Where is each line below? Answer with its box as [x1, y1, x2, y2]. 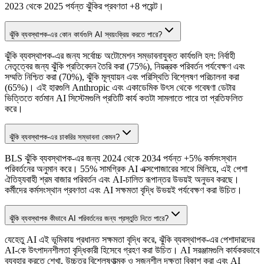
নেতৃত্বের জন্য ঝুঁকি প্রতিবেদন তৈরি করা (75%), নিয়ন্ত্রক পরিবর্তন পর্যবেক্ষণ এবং [5, 61, 245, 72]
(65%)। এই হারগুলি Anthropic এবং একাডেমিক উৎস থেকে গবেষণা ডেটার [5, 82, 235, 93]
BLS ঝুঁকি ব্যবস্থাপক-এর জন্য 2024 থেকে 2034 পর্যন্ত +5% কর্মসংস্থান [5, 153, 236, 164]
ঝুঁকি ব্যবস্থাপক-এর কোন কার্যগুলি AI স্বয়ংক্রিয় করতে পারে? [9, 30, 162, 39]
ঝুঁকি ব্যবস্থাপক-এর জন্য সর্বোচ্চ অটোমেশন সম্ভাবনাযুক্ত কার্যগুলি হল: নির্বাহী [5, 51, 235, 61]
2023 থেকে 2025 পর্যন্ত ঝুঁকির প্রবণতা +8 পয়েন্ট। [5, 1, 164, 12]
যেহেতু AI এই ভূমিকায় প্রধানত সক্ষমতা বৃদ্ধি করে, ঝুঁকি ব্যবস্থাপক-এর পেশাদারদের [5, 235, 255, 245]
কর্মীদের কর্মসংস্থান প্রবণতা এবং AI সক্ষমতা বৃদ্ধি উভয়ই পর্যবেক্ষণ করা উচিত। [5, 185, 242, 196]
